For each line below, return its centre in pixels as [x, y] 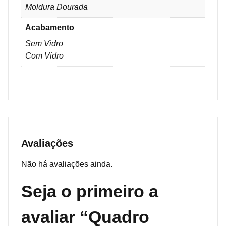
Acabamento [50, 27]
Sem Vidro [44, 43]
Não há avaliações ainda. [67, 164]
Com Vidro [44, 55]
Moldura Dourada [56, 7]
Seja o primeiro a [90, 191]
